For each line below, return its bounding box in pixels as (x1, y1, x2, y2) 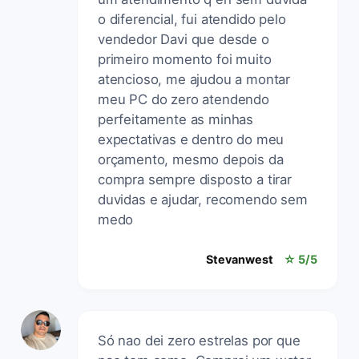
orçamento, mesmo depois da (98, 151, 284, 167)
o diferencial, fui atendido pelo (98, 10, 286, 27)
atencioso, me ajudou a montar (98, 71, 291, 87)
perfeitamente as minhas (98, 111, 254, 127)
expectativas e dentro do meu (98, 131, 284, 147)
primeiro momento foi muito (98, 50, 272, 67)
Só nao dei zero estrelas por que (98, 332, 301, 349)
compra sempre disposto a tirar (98, 171, 292, 188)
